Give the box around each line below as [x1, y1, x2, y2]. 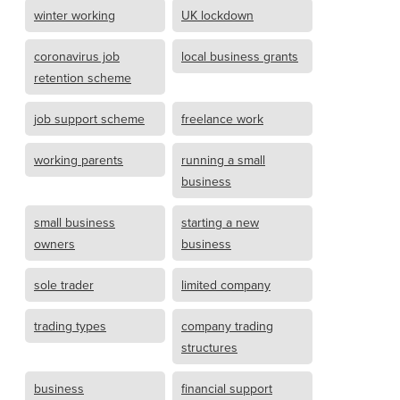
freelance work [181, 109, 263, 128]
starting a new [181, 212, 259, 231]
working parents [34, 150, 123, 169]
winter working [34, 5, 115, 24]
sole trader [34, 275, 94, 294]
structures [181, 337, 237, 356]
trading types [34, 316, 106, 335]
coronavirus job [34, 46, 120, 65]
